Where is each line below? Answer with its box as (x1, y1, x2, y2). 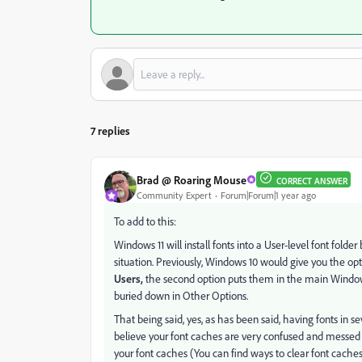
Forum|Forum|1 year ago (221, 188, 316, 201)
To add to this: (114, 214, 176, 229)
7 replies (90, 124, 130, 138)
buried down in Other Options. (114, 288, 248, 303)
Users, (114, 271, 143, 286)
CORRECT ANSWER (276, 175, 347, 187)
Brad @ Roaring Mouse (137, 172, 246, 187)
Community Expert (137, 188, 212, 201)
